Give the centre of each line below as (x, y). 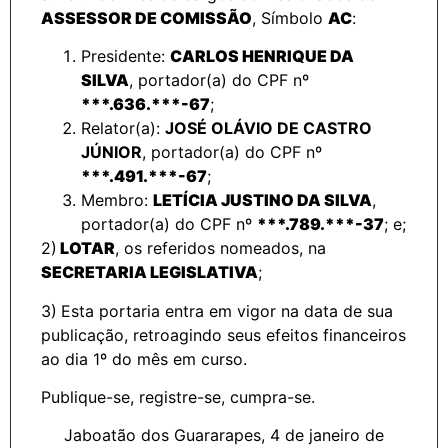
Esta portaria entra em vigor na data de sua (227, 310)
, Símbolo (290, 17)
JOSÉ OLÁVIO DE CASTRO (268, 128)
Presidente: (125, 56)
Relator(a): (123, 128)
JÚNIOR (111, 152)
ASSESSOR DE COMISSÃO (146, 17)
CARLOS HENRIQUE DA (262, 56)
